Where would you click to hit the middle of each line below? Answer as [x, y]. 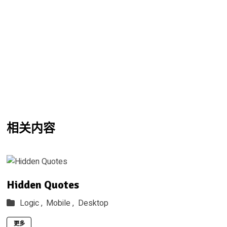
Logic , [31, 203]
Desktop [93, 203]
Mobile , [60, 203]
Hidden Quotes [43, 185]
